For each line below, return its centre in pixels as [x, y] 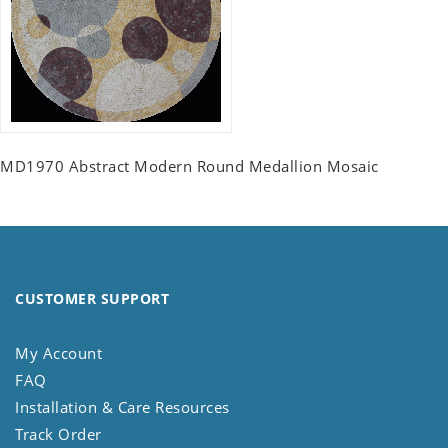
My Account [58, 353]
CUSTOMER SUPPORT [92, 299]
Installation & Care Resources [122, 407]
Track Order [58, 434]
